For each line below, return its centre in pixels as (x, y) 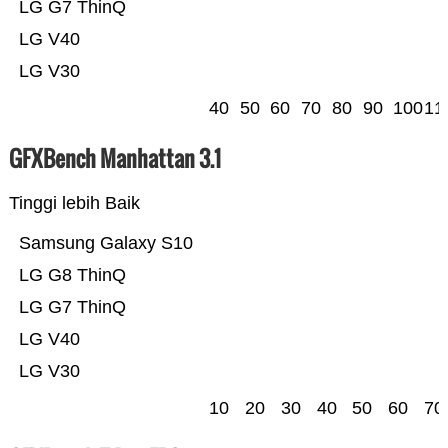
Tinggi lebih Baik (74, 203)
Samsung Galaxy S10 (105, 243)
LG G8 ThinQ (72, 275)
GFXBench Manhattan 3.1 (114, 158)
